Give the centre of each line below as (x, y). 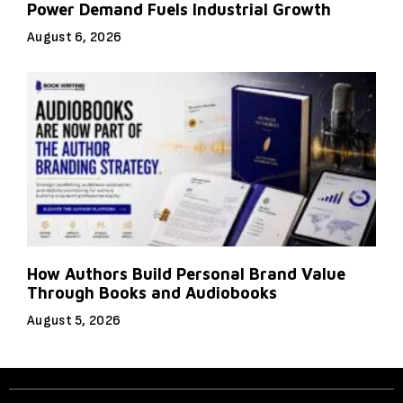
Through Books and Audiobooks (152, 292)
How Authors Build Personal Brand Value (186, 273)
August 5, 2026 (74, 320)
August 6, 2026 (75, 37)
